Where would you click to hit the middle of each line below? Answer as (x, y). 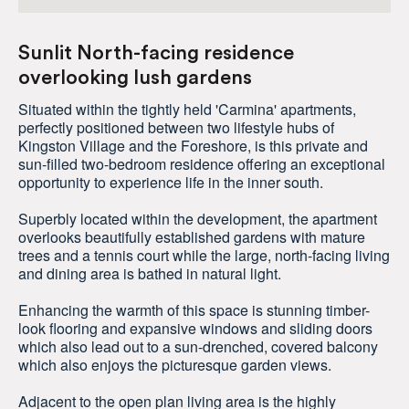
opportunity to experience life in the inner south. (171, 183)
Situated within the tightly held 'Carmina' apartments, (187, 110)
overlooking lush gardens (135, 78)
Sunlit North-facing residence (156, 53)
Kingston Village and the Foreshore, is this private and (193, 146)
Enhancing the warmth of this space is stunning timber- (194, 310)
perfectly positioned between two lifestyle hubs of (176, 128)
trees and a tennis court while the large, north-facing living (204, 256)
